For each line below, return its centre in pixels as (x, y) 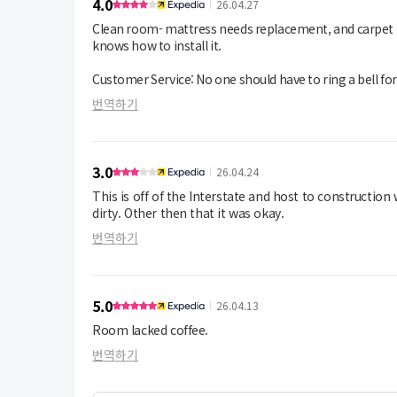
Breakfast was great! (151, 113)
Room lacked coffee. (151, 330)
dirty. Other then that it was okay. (188, 213)
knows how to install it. (157, 45)
